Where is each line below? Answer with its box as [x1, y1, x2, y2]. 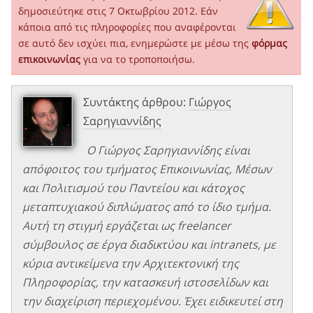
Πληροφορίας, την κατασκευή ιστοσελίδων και [22, 274, 268, 290]
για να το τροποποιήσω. [80, 52, 195, 66]
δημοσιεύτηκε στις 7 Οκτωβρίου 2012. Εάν [18, 3, 218, 17]
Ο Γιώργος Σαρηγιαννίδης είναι [87, 142, 250, 158]
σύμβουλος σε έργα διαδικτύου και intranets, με [22, 236, 276, 252]
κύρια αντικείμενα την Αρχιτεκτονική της [22, 255, 239, 271]
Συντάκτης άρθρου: [83, 94, 189, 110]
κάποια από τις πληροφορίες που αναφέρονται [18, 20, 236, 34]
